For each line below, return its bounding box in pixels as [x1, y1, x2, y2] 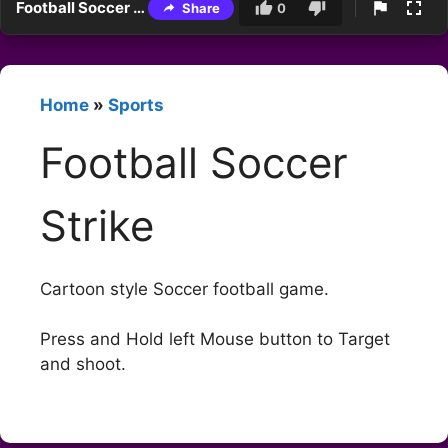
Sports [108, 95, 164, 116]
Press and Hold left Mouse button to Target [40, 329, 390, 350]
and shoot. [40, 354, 126, 375]
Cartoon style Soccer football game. [40, 278, 329, 299]
